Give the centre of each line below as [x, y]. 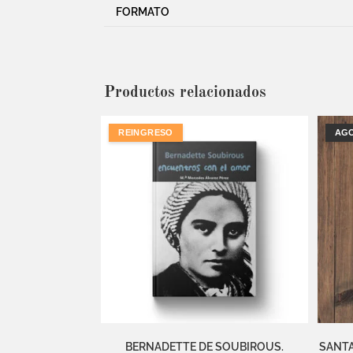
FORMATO [143, 12]
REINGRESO [146, 132]
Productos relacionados [185, 93]
